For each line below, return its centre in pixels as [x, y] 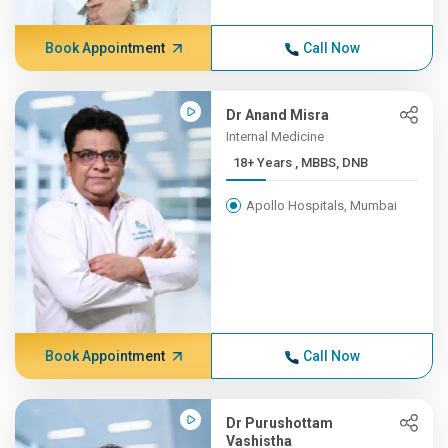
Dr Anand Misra [278, 115]
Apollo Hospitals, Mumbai [322, 205]
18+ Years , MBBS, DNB [332, 162]
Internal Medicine [275, 136]
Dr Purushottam [280, 423]
